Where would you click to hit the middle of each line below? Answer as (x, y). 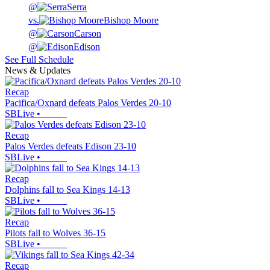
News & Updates (38, 71)
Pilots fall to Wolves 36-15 (55, 233)
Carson (88, 34)
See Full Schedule (39, 60)
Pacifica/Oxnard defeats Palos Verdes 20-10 (88, 103)
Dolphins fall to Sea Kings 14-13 (67, 190)
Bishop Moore (131, 20)
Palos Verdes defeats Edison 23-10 (71, 146)
